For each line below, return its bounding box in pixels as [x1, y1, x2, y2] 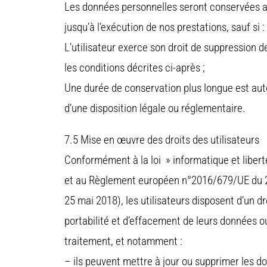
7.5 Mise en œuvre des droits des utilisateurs [64, 133, 259, 147]
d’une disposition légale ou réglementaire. [64, 101, 246, 116]
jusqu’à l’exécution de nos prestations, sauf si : [64, 20, 265, 35]
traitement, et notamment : [64, 234, 182, 249]
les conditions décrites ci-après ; [64, 61, 205, 75]
